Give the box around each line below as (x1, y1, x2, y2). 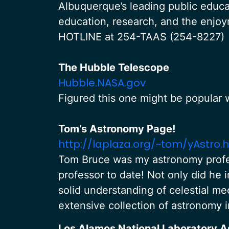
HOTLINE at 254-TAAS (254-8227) (58, 31, 224, 43)
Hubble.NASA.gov (58, 76, 146, 90)
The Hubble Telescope (58, 61, 169, 74)
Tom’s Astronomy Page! (58, 123, 175, 135)
